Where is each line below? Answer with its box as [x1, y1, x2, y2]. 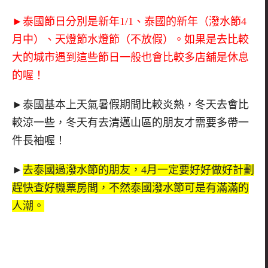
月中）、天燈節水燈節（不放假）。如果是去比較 [12, 33, 249, 46]
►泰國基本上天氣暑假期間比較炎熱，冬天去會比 [12, 99, 249, 111]
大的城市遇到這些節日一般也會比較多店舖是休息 [12, 51, 249, 64]
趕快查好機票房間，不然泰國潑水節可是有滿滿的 [12, 181, 249, 194]
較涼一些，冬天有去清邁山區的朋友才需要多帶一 [12, 117, 249, 129]
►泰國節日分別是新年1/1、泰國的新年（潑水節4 [12, 16, 246, 28]
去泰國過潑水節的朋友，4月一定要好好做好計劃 [23, 163, 254, 176]
